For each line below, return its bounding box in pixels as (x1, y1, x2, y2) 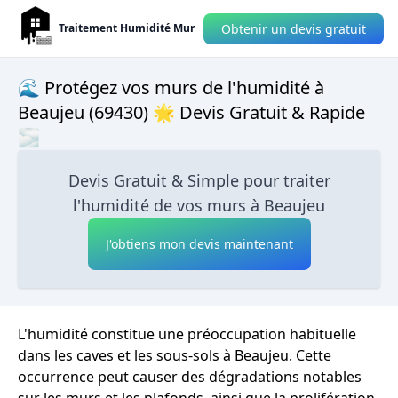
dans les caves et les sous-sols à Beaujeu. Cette (18, 346, 331, 365)
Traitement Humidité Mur (59, 20, 195, 36)
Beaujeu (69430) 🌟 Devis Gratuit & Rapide (18, 100, 365, 124)
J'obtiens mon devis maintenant (105, 235, 293, 252)
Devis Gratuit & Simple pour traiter (68, 170, 330, 191)
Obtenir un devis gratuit (221, 20, 366, 37)
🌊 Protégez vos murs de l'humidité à (18, 76, 324, 99)
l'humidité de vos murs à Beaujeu (73, 195, 325, 216)
